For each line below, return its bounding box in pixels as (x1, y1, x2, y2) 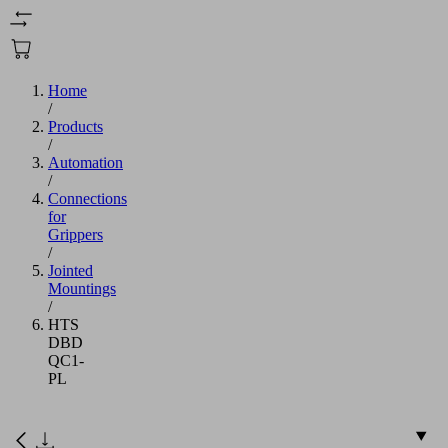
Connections (48, 189, 127, 207)
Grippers (48, 225, 103, 243)
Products (48, 117, 103, 135)
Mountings (48, 279, 116, 297)
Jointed (48, 261, 93, 279)
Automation (48, 153, 123, 171)
